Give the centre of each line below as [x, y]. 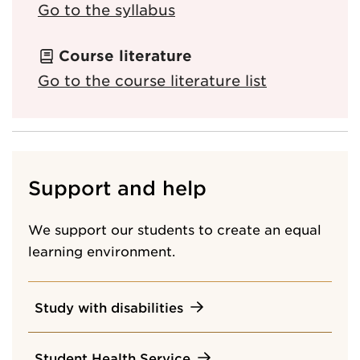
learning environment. [102, 250]
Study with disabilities [109, 307]
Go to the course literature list [152, 80]
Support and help [117, 187]
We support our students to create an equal [175, 229]
